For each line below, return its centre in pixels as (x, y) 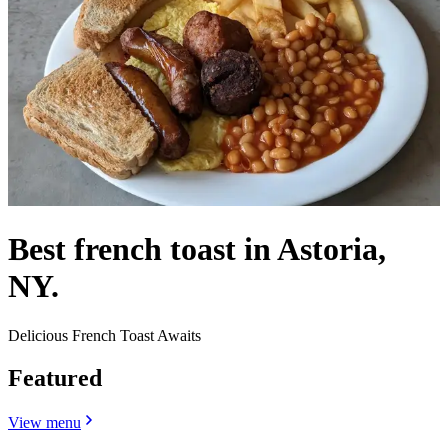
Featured (55, 377)
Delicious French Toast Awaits (104, 335)
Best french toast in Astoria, (197, 249)
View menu (44, 422)
